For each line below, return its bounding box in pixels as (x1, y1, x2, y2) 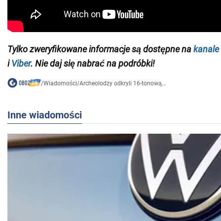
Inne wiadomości (7, 109, 82, 121)
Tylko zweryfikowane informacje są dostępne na (7, 44, 193, 55)
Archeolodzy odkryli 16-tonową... (79, 80, 166, 87)
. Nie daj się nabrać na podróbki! (31, 58, 155, 69)
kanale (193, 44, 219, 55)
